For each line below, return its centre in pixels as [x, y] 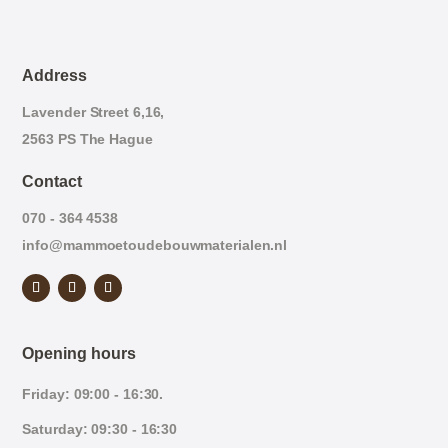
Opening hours [79, 354]
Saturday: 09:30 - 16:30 [100, 429]
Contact [52, 182]
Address [55, 76]
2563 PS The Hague [87, 139]
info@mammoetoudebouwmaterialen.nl [155, 245]
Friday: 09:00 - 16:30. [93, 394]
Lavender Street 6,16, [93, 112]
